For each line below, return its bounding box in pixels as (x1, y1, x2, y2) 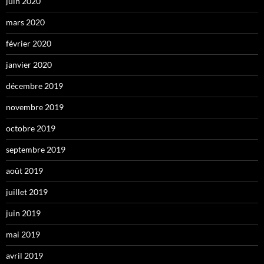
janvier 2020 (6, 60, 52, 70)
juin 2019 (6, 208, 41, 219)
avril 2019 (6, 250, 43, 261)
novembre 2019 (6, 102, 64, 113)
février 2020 (6, 38, 51, 49)
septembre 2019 (6, 144, 65, 155)
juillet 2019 (6, 187, 48, 197)
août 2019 (6, 166, 43, 176)
